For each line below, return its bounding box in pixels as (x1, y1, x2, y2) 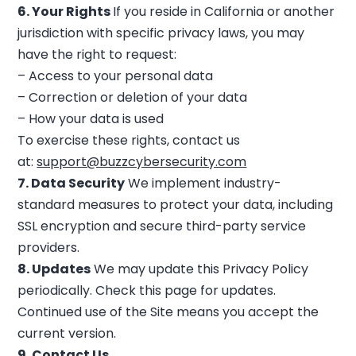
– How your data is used (17, 110, 164, 128)
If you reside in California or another (113, 2, 335, 21)
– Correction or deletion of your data (17, 88, 248, 106)
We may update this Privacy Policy (91, 260, 309, 278)
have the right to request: (17, 45, 177, 64)
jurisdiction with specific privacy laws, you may (17, 24, 305, 42)
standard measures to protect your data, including (17, 195, 334, 214)
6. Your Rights (17, 2, 114, 21)
